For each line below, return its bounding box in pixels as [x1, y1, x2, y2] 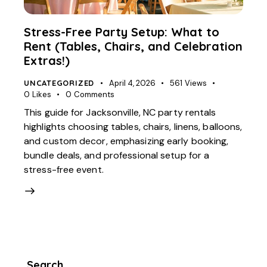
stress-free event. [24, 163, 104, 176]
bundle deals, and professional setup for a [24, 149, 210, 162]
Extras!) [24, 52, 70, 68]
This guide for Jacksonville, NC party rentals [24, 106, 216, 119]
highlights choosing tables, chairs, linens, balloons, [24, 120, 243, 133]
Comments [73, 89, 114, 100]
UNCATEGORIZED [24, 77, 95, 88]
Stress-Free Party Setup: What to [24, 24, 219, 39]
